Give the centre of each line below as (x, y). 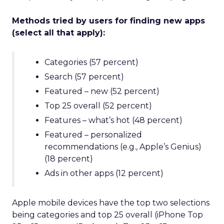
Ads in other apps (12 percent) (104, 173)
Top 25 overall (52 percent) (98, 106)
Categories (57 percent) (91, 62)
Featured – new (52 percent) (102, 91)
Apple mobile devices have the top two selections (111, 203)
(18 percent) (69, 159)
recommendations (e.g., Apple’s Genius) (123, 147)
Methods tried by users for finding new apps (108, 21)
